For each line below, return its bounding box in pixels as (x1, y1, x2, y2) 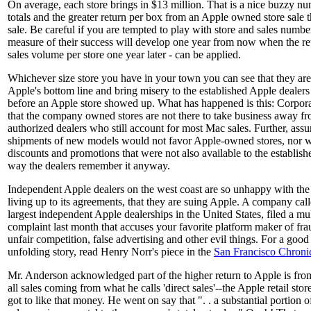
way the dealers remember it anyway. (8, 159, 170, 171)
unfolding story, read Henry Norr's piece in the (8, 245, 214, 258)
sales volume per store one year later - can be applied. (8, 48, 241, 60)
